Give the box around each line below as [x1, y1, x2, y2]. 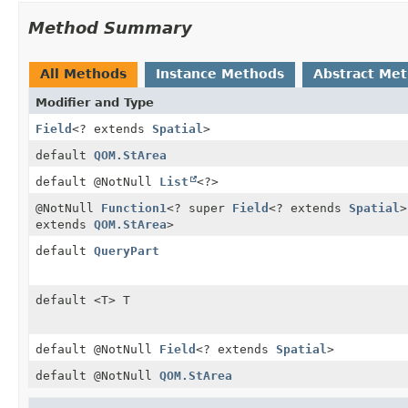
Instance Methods [156, 66, 284, 81]
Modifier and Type [36, 95, 154, 109]
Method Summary [28, 17, 192, 37]
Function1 [101, 200, 167, 215]
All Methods [40, 66, 127, 81]
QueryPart [94, 243, 159, 258]
